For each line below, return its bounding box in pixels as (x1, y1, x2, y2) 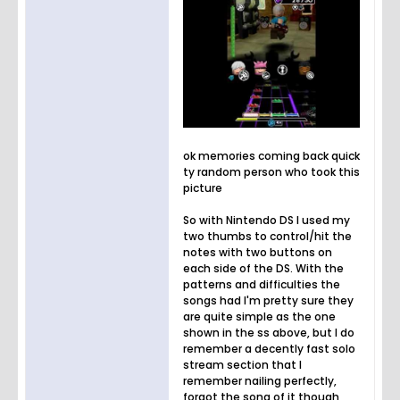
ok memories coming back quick (183, 147, 360, 163)
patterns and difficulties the (183, 276, 340, 292)
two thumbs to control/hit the (183, 228, 352, 244)
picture (183, 179, 222, 196)
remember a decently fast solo (183, 340, 355, 356)
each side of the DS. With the (183, 260, 344, 276)
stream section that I (183, 356, 302, 372)
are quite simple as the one (183, 308, 336, 324)
